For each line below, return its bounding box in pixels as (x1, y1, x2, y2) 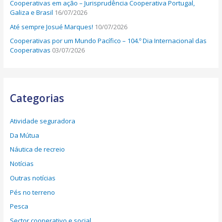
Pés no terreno (10, 187, 55, 197)
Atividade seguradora (10, 116, 76, 125)
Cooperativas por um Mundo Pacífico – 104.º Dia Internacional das (10, 36, 207, 46)
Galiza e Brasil (10, 7, 54, 17)
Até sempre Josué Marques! (10, 22, 94, 31)
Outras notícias (10, 173, 56, 182)
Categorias (10, 91, 64, 105)
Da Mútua (10, 130, 40, 140)
